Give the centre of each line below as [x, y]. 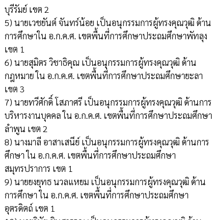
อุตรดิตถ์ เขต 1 [29, 208]
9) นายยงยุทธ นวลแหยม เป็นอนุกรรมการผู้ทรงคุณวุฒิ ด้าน [105, 182]
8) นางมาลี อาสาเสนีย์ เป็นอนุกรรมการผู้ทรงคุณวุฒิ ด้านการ [107, 142]
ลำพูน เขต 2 [26, 129]
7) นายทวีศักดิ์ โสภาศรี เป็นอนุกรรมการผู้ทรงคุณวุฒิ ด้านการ [108, 102]
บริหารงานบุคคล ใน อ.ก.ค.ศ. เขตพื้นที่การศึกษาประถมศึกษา [108, 115]
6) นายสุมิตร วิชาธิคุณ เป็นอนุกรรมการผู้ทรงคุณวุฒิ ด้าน [100, 62]
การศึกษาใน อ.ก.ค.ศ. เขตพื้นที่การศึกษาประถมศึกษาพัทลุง [106, 36]
